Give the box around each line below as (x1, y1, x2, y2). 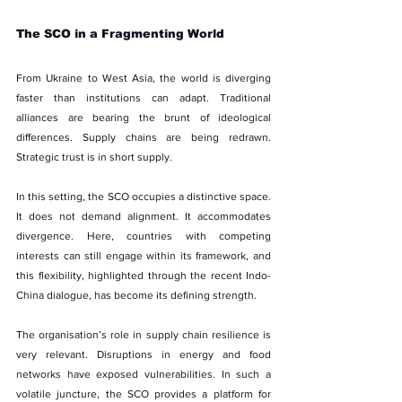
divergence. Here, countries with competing (16, 229, 271, 242)
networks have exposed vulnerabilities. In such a (16, 367, 271, 380)
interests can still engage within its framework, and (16, 249, 271, 262)
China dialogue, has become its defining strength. (16, 288, 257, 301)
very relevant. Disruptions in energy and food (16, 347, 271, 361)
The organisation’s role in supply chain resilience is (16, 328, 271, 341)
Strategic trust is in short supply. (16, 150, 172, 163)
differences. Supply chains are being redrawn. (16, 130, 271, 144)
